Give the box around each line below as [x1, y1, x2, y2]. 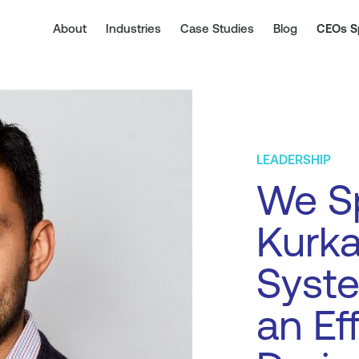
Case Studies [179, 22, 254, 35]
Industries [105, 22, 161, 35]
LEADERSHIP [256, 152, 331, 167]
